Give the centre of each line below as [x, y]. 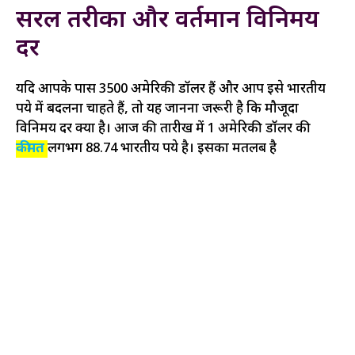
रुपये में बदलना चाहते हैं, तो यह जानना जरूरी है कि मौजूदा [157, 109]
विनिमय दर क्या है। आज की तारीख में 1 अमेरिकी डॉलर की [163, 129]
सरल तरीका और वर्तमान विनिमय [168, 21]
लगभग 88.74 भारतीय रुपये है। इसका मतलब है [162, 149]
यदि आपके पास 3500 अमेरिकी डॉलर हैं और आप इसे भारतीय [171, 89]
